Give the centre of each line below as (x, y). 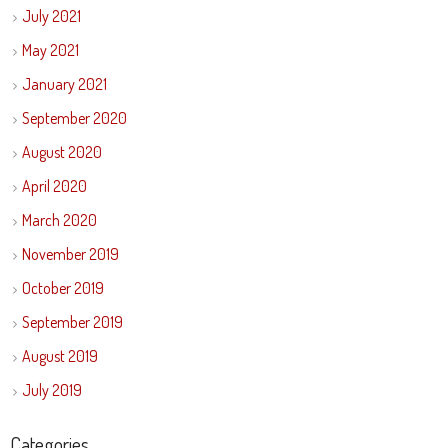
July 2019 (51, 390)
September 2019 (72, 322)
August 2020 (61, 152)
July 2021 (51, 16)
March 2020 (59, 220)
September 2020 (74, 118)
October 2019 (62, 288)
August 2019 (59, 356)
